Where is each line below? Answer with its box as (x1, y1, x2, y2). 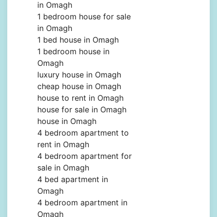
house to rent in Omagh (37, 93, 124, 103)
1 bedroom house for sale (37, 12, 131, 22)
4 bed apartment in (37, 174, 108, 185)
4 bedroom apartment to (37, 128, 129, 138)
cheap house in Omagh (37, 81, 121, 92)
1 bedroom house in (37, 46, 109, 57)
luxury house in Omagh (37, 70, 121, 80)
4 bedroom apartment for (37, 151, 132, 161)
